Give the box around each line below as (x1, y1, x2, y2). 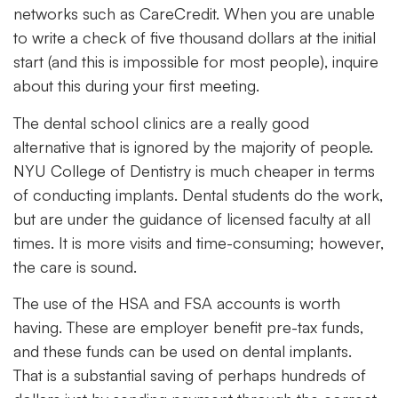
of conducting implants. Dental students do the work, (13, 184, 383, 204)
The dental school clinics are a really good (13, 112, 309, 132)
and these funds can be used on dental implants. (13, 340, 352, 361)
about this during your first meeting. (13, 76, 259, 96)
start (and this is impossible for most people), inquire (13, 52, 378, 72)
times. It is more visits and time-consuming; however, (13, 232, 384, 252)
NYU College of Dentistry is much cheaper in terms (13, 160, 375, 180)
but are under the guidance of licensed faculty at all (13, 208, 370, 228)
